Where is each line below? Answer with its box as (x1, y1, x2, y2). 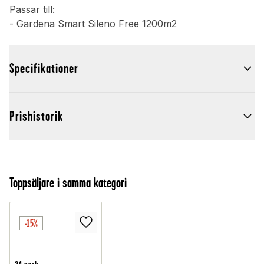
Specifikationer (9, 61, 78, 77)
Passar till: (9, 4, 55, 16)
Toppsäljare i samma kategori (9, 175, 127, 191)
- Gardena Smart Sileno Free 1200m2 (9, 18, 177, 30)
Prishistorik (9, 108, 63, 124)
